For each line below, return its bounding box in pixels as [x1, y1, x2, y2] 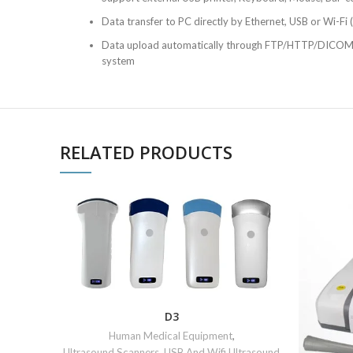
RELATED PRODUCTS [60, 140, 232, 164]
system [102, 54, 135, 67]
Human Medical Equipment [108, 329, 232, 342]
